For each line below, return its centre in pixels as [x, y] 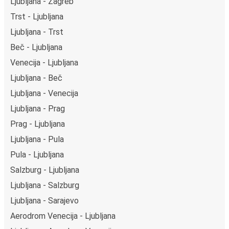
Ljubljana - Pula [37, 140]
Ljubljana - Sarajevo [44, 201]
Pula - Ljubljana [37, 155]
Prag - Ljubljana [38, 124]
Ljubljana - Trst [37, 32]
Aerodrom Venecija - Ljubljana [63, 216]
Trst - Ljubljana [37, 17]
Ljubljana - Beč [36, 78]
